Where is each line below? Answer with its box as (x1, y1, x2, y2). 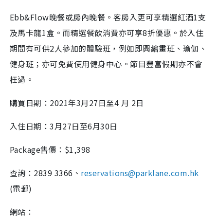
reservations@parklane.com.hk (81, 166, 199, 179)
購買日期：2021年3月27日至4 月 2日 (10, 96, 144, 109)
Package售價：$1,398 (10, 143, 91, 155)
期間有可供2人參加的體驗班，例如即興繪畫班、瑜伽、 (10, 42, 207, 54)
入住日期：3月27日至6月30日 (10, 120, 118, 132)
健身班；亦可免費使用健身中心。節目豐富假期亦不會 (10, 57, 202, 70)
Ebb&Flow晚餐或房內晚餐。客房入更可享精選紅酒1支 (10, 11, 206, 23)
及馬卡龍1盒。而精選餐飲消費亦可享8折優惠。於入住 (10, 26, 204, 38)
